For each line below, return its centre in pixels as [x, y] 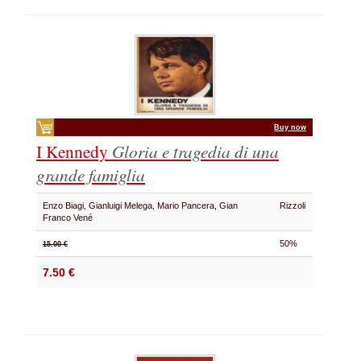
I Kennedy [74, 151]
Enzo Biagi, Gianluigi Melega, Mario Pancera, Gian [140, 205]
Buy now [290, 127]
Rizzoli [293, 205]
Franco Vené [70, 218]
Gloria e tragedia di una [195, 151]
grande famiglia [91, 174]
